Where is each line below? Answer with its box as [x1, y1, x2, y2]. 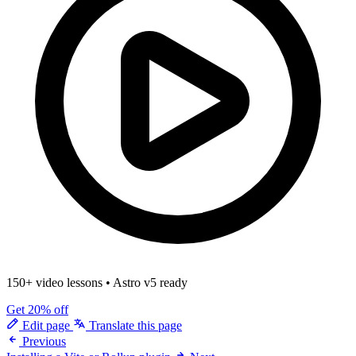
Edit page [19, 318, 73, 332]
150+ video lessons [6, 275, 103, 289]
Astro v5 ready [113, 275, 188, 289]
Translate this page [86, 318, 182, 332]
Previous [22, 334, 66, 348]
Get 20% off [6, 302, 68, 316]
